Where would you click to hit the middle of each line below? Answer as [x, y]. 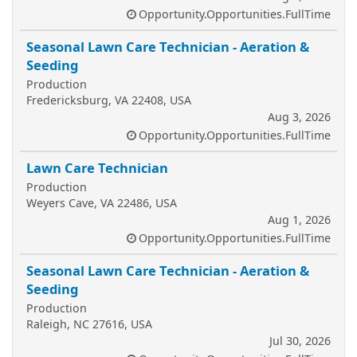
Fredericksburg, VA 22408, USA [109, 100]
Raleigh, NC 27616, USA [89, 324]
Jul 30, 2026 [300, 341]
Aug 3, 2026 [299, 117]
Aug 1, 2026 [299, 220]
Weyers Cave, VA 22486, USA [102, 203]
